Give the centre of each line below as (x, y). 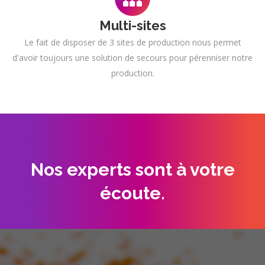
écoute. (132, 193)
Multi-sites (132, 25)
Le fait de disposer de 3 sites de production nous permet (132, 42)
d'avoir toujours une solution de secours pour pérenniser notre (132, 58)
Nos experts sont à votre (132, 169)
